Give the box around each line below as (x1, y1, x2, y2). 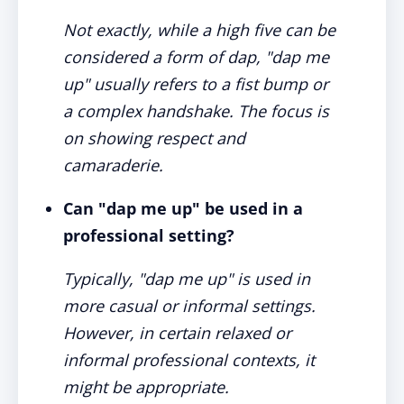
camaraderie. (63, 154, 163, 176)
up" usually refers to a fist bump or (63, 73, 328, 95)
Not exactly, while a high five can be (63, 19, 335, 41)
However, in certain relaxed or (63, 322, 291, 344)
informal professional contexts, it (63, 349, 315, 371)
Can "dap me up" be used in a (63, 197, 303, 219)
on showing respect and (63, 127, 245, 149)
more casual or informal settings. (63, 295, 316, 317)
